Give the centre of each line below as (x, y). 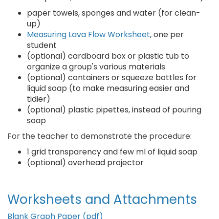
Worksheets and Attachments (102, 199)
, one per (167, 34)
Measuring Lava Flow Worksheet (88, 34)
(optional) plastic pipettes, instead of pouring (114, 110)
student (42, 45)
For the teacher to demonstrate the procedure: (99, 136)
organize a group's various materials (96, 67)
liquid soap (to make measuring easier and (108, 88)
